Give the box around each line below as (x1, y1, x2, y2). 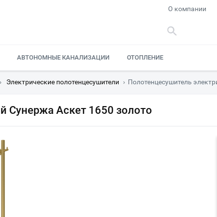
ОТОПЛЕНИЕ (127, 54, 164, 61)
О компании (168, 5, 207, 13)
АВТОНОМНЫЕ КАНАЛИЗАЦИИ (16, 54, 109, 61)
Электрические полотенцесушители (6, 78, 119, 86)
